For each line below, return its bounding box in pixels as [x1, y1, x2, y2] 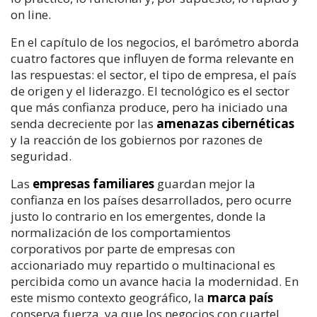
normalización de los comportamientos [11, 224, 231, 241]
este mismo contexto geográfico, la [11, 289, 207, 306]
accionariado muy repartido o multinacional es [11, 256, 275, 273]
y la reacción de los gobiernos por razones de [11, 131, 263, 148]
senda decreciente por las [11, 115, 156, 132]
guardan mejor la [154, 175, 255, 192]
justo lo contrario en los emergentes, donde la [11, 207, 266, 224]
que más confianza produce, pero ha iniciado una [11, 98, 288, 115]
